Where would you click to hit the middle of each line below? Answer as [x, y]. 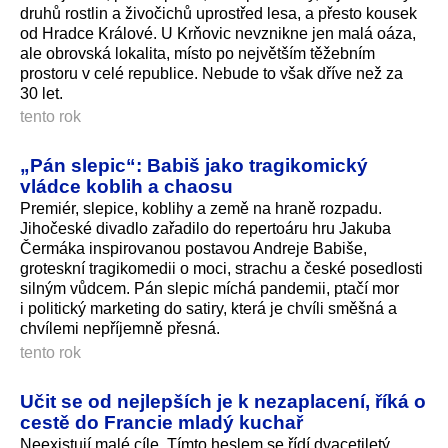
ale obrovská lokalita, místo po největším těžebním [197, 53]
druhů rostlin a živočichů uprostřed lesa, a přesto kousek [218, 13]
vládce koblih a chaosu [126, 186]
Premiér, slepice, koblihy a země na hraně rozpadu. [201, 209]
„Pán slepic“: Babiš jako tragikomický [194, 165]
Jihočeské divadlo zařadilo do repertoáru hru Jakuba [205, 229]
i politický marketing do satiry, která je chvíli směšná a [208, 309]
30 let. [41, 93]
